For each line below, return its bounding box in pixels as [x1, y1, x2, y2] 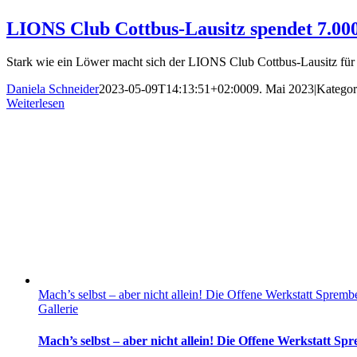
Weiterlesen [6, 96, 65, 111]
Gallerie [38, 302, 78, 316]
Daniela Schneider [6, 82, 99, 96]
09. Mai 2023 [246, 82, 314, 96]
